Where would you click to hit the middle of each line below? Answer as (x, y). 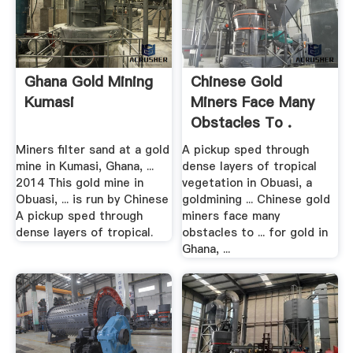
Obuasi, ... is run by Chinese (92, 200)
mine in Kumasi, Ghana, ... (84, 167)
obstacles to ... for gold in (255, 233)
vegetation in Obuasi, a (247, 183)
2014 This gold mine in (79, 183)
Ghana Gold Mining (88, 81)
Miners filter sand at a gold (92, 150)
